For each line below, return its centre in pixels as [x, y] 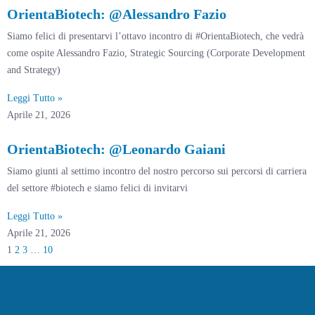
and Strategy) [34, 70]
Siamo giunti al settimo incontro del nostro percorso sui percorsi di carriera [157, 171]
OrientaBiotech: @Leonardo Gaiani [116, 149]
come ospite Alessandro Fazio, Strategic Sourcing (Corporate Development [156, 53]
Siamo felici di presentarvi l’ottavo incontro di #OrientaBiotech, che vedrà [155, 36]
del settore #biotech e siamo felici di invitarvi [97, 188]
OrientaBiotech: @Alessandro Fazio [117, 14]
